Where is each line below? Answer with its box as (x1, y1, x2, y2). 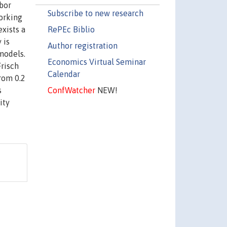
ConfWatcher (47, 85, 95, 95)
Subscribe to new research (47, 8, 143, 18)
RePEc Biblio (47, 24, 95, 34)
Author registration (47, 41, 118, 50)
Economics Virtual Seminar (47, 57, 146, 66)
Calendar (47, 69, 80, 79)
